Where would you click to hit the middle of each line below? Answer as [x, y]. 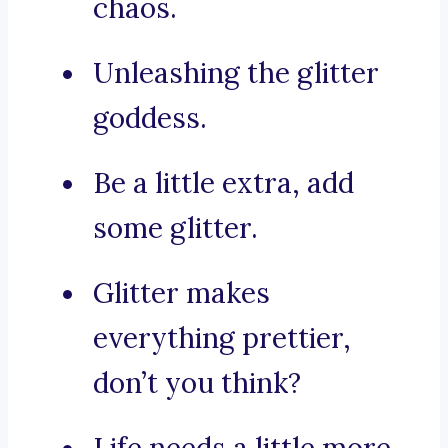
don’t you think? [197, 383]
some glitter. [175, 228]
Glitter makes [181, 293]
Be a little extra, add [223, 183]
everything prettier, [222, 338]
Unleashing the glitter [236, 73]
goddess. [150, 118]
